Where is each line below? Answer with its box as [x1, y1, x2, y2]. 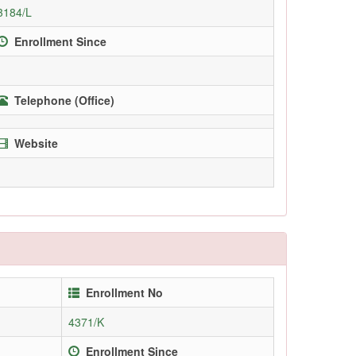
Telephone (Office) [14, 91, 114, 108]
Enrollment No [86, 284, 163, 300]
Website [14, 134, 58, 151]
